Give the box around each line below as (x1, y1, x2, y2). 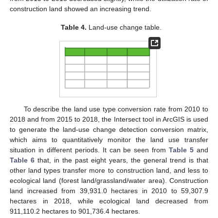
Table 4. (60, 23, 87, 32)
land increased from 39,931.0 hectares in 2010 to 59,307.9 (10, 186, 208, 195)
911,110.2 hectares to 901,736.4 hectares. (10, 207, 140, 215)
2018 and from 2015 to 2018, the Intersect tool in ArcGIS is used (10, 115, 208, 123)
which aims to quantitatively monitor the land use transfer (10, 135, 208, 144)
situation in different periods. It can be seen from (10, 145, 169, 154)
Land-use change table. (86, 23, 162, 32)
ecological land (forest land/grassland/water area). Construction (10, 176, 208, 184)
